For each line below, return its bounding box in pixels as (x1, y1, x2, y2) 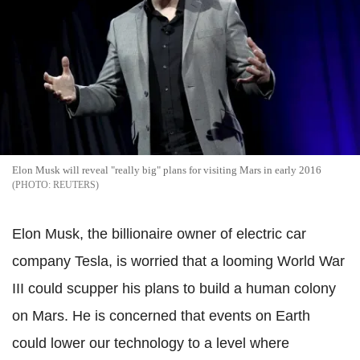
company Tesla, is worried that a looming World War (12, 252, 345, 269)
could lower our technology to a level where (12, 334, 289, 351)
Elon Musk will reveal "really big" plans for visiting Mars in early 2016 (12, 163, 321, 176)
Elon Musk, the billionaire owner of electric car (12, 225, 306, 242)
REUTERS (53, 178, 96, 190)
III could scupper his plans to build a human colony (12, 280, 336, 297)
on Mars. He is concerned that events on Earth (12, 307, 310, 324)
